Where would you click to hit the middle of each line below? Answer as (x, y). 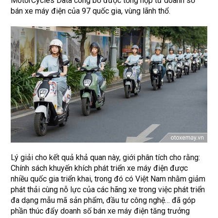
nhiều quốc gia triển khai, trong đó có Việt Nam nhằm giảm (108, 179)
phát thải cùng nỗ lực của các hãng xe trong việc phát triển (108, 190)
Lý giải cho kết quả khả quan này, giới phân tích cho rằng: (106, 158)
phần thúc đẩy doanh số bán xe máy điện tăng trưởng (100, 211)
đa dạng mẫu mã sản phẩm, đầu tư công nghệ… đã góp (103, 200)
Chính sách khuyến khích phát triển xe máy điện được (100, 168)
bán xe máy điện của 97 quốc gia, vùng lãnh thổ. (91, 11)
